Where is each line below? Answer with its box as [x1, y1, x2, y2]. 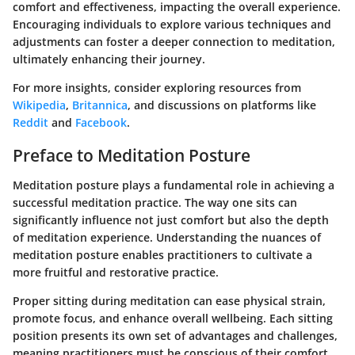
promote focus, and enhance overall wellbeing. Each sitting [13, 311, 333, 326]
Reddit [13, 114, 48, 130]
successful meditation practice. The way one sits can [13, 195, 297, 210]
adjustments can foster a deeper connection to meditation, [13, 33, 335, 49]
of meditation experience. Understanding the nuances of [13, 230, 321, 245]
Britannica [72, 97, 128, 113]
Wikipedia [13, 97, 66, 113]
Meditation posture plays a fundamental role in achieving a [13, 177, 334, 193]
